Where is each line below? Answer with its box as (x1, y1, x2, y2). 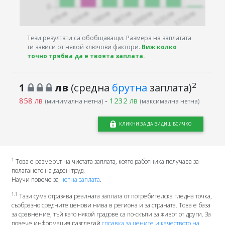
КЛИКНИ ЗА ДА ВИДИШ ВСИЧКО (119, 120, 191, 127)
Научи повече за (11, 175, 60, 184)
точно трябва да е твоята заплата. (27, 51, 146, 60)
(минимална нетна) (44, 97, 103, 106)
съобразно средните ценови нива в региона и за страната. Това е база (11, 200, 210, 209)
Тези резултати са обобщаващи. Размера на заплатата (27, 33, 192, 42)
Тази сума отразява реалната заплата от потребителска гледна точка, (17, 191, 212, 200)
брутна (111, 80, 147, 95)
